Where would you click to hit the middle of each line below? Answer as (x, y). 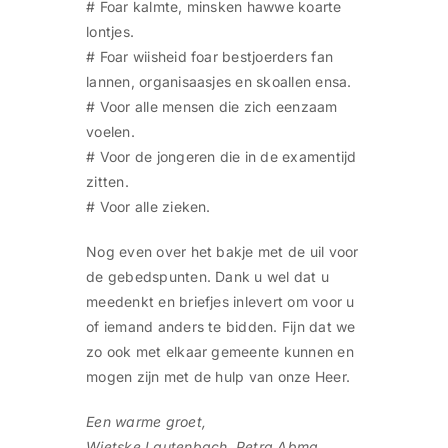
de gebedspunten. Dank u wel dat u (208, 277)
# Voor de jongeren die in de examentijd (221, 157)
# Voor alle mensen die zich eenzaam (212, 107)
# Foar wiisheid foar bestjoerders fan (210, 57)
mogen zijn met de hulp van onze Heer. (218, 377)
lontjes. (110, 32)
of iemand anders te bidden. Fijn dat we (221, 327)
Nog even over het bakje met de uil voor (222, 252)
